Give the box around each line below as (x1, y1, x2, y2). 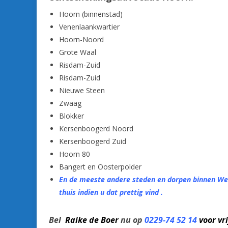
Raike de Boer (65, 214, 119, 225)
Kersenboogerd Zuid (59, 136, 126, 146)
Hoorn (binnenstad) (59, 9, 123, 19)
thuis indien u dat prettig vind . (59, 187, 163, 197)
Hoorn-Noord (59, 35, 104, 44)
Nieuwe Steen (59, 85, 105, 95)
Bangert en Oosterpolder (59, 162, 141, 172)
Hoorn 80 (59, 149, 90, 159)
